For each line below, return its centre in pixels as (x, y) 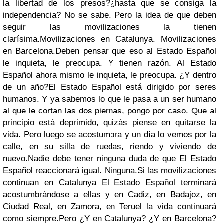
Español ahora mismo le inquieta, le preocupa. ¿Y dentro (110, 75)
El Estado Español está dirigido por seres (132, 87)
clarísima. (21, 39)
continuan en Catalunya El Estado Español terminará (110, 182)
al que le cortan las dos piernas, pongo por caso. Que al (110, 111)
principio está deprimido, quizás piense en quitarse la (110, 123)
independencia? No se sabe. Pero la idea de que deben (110, 15)
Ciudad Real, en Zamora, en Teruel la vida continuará (110, 206)
